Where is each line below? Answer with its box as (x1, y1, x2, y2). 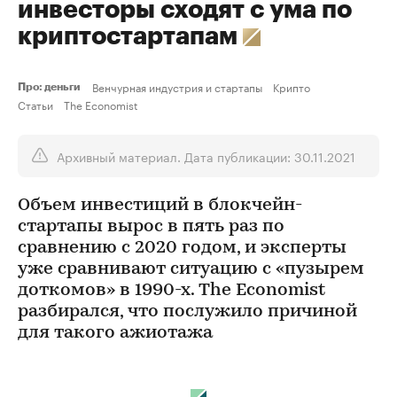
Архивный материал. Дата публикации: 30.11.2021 (57, 146, 355, 166)
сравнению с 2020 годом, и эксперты (18, 239, 346, 257)
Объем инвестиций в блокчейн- (18, 197, 302, 214)
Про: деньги (18, 82, 85, 92)
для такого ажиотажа (18, 324, 213, 342)
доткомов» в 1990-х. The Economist (18, 282, 325, 300)
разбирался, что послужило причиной (18, 303, 357, 321)
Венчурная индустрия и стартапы (92, 78, 262, 95)
